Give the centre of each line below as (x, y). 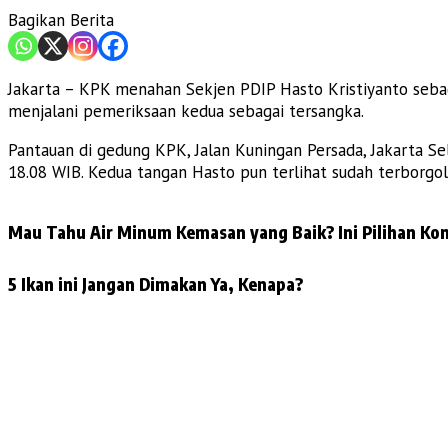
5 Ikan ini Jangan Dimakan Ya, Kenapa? (155, 283)
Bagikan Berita (61, 19)
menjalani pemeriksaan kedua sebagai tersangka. (186, 110)
